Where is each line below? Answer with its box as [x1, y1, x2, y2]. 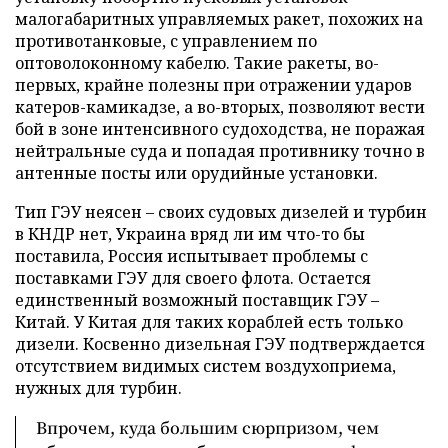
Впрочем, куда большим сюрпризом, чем [36, 415, 379, 439]
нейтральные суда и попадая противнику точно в [15, 139, 425, 162]
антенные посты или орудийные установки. [15, 161, 378, 184]
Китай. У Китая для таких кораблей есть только [15, 310, 403, 333]
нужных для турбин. [15, 376, 182, 399]
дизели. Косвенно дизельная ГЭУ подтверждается [15, 332, 425, 355]
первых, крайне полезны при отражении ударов [15, 73, 412, 96]
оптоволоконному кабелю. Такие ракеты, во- [15, 51, 379, 74]
